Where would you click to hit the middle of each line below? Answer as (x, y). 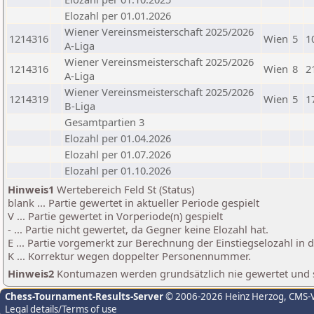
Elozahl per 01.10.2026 (118, 170)
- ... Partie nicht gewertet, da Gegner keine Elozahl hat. (138, 229)
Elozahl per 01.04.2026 (118, 138)
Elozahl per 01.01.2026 (118, 15)
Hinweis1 (31, 189)
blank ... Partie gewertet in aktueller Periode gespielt (134, 203)
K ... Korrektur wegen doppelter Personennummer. (129, 256)
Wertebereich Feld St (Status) (124, 189)
